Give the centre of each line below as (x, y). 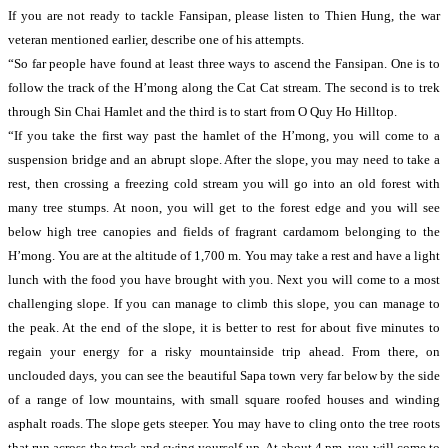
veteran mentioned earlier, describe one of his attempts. (156, 39)
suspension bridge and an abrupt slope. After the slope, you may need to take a (224, 159)
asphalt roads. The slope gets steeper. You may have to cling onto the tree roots (224, 423)
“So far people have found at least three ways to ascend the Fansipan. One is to (224, 63)
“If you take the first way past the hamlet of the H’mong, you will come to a (224, 135)
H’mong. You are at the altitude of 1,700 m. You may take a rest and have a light (224, 255)
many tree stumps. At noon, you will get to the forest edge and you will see (224, 207)
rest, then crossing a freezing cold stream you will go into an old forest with (224, 183)
